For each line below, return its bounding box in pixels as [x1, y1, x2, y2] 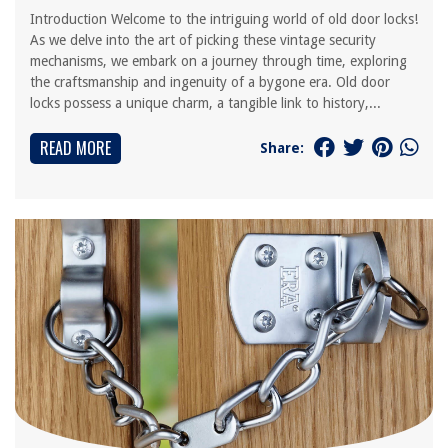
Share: [260, 139, 304, 156]
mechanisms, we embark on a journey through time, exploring [30, 53, 407, 69]
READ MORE [40, 136, 111, 160]
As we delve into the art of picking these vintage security [30, 32, 376, 48]
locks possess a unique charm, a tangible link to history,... [30, 95, 381, 111]
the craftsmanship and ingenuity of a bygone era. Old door [30, 74, 390, 90]
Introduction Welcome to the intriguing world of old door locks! [30, 11, 418, 27]
